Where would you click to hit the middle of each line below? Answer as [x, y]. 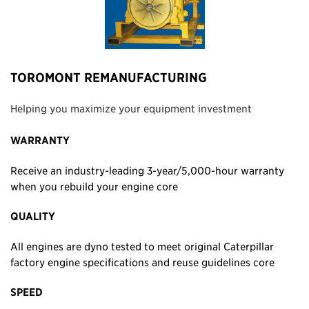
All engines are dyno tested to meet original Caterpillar [142, 246]
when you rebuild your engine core [94, 186]
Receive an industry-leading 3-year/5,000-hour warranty [147, 170]
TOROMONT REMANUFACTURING [109, 78]
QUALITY [33, 216]
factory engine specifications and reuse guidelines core [142, 262]
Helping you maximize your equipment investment [131, 108]
